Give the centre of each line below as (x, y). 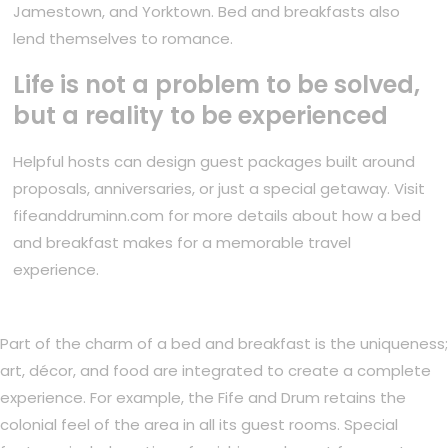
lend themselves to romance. (123, 39)
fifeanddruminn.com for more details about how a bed (217, 216)
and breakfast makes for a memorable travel (182, 243)
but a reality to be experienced (201, 116)
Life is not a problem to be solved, (217, 85)
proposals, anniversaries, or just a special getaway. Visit (219, 189)
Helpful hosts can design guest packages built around (214, 162)
